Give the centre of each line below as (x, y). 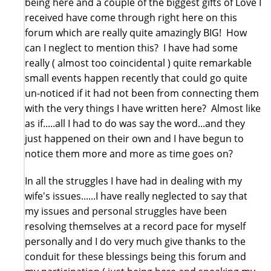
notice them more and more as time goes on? (129, 153)
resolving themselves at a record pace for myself (135, 226)
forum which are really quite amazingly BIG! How (136, 32)
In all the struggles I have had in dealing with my (133, 181)
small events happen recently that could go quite (136, 78)
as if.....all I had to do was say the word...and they (135, 123)
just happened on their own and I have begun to (134, 138)
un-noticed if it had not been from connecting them (142, 93)
